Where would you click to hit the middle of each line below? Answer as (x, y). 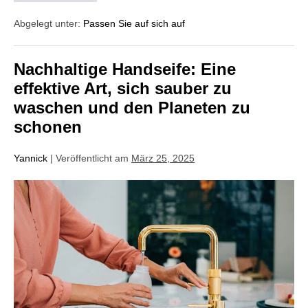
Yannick (31, 158)
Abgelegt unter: (47, 23)
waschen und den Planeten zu (132, 107)
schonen (48, 126)
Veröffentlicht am (92, 158)
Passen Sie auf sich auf (134, 23)
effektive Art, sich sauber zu (123, 88)
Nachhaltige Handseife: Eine (125, 69)
